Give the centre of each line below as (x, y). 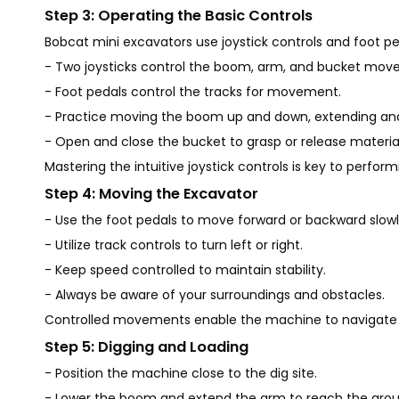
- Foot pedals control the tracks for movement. (193, 92)
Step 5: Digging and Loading (147, 347)
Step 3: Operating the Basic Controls (179, 16)
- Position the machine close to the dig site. (181, 373)
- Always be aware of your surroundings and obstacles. (215, 295)
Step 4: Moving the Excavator (151, 194)
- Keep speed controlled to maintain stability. (185, 270)
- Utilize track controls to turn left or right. (174, 245)
